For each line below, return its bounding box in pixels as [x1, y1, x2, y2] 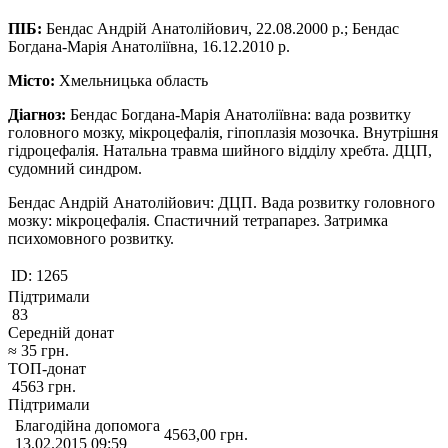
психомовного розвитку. [8, 229, 174, 247]
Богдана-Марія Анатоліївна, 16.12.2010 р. [8, 37, 290, 55]
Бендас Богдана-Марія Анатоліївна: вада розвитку [66, 105, 411, 123]
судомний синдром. [8, 159, 142, 177]
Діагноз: [8, 105, 66, 123]
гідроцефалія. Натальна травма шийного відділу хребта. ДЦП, [8, 141, 432, 159]
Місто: [8, 71, 55, 89]
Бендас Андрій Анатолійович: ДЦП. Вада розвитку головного [8, 193, 435, 211]
